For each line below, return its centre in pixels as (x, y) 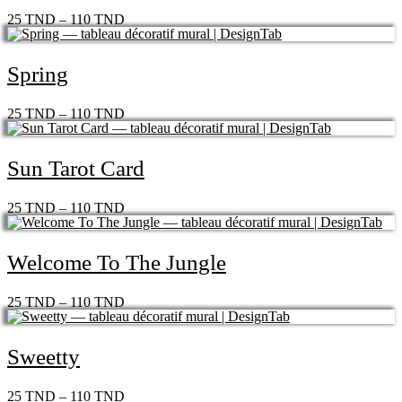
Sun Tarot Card (76, 168)
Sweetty (44, 356)
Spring (38, 74)
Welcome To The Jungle (117, 262)
